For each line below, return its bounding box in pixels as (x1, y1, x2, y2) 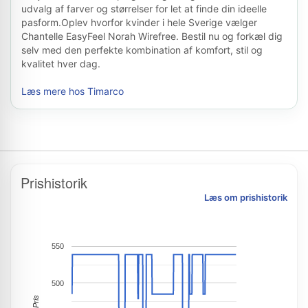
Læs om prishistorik (204, 192, 287, 203)
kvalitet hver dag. (21, 58, 100, 69)
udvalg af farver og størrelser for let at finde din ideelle (21, 3, 267, 14)
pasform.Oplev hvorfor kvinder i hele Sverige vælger (21, 16, 257, 28)
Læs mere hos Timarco (21, 85, 124, 97)
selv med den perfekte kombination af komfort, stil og (21, 44, 263, 56)
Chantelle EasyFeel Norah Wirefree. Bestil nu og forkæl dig (21, 30, 283, 42)
